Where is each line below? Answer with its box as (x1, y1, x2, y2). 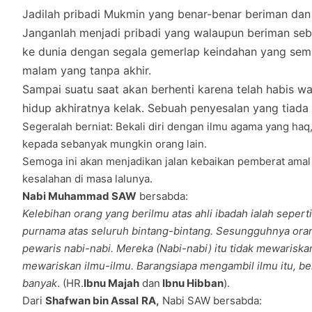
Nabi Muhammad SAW (22, 189, 136, 203)
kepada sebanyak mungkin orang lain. (22, 137, 207, 151)
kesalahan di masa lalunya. (22, 172, 153, 186)
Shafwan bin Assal (45, 294, 139, 308)
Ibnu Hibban (160, 276, 224, 290)
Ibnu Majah (84, 276, 139, 290)
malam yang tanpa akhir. (22, 63, 151, 78)
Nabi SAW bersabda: (159, 294, 262, 308)
